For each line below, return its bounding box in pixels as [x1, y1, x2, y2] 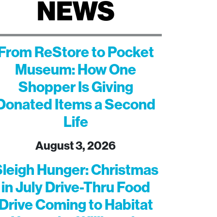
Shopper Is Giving [18, 78, 133, 96]
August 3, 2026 [35, 139, 116, 153]
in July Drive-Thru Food [1, 178, 150, 196]
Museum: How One [15, 61, 136, 78]
